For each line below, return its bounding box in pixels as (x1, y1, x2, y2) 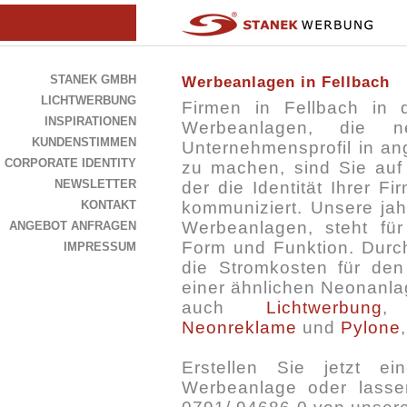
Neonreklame (182, 318, 297, 338)
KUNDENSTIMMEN (32, 135, 136, 149)
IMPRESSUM (64, 240, 136, 253)
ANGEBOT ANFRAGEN (9, 219, 136, 233)
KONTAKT (81, 198, 136, 212)
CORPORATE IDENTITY (5, 156, 136, 170)
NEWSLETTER (55, 177, 136, 191)
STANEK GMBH (50, 73, 136, 86)
